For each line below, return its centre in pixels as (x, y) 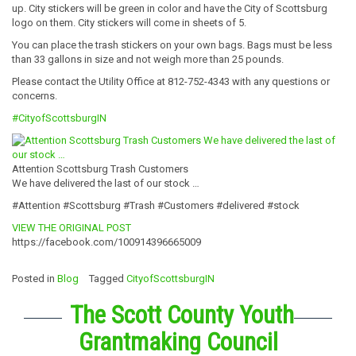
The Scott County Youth (182, 315)
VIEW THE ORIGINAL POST (72, 227)
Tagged (108, 278)
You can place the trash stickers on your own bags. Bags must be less (172, 44)
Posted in (35, 278)
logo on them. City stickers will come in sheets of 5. (129, 22)
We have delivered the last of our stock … (106, 183)
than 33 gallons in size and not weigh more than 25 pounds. (148, 59)
